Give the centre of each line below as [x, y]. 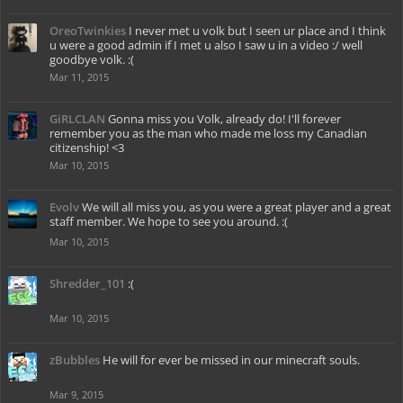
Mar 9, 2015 [76, 394]
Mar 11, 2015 [79, 77]
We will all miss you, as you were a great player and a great [237, 207]
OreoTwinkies [88, 31]
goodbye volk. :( [92, 59]
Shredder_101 [87, 283]
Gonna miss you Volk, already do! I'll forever [224, 119]
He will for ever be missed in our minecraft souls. [231, 360]
